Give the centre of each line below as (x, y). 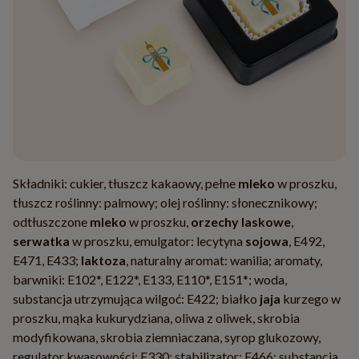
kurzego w (311, 299)
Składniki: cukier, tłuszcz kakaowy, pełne (125, 184)
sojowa (267, 241)
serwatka (41, 241)
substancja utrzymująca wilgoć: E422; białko (136, 299)
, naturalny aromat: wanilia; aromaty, (224, 260)
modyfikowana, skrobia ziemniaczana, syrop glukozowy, (167, 337)
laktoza (103, 260)
